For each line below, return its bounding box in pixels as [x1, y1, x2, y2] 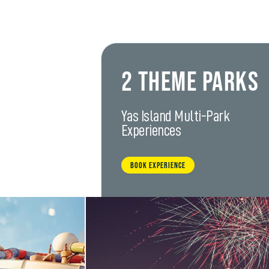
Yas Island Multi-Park [121, 107, 230, 124]
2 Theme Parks [121, 65, 259, 99]
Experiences [121, 122, 181, 138]
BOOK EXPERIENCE [130, 160, 186, 171]
